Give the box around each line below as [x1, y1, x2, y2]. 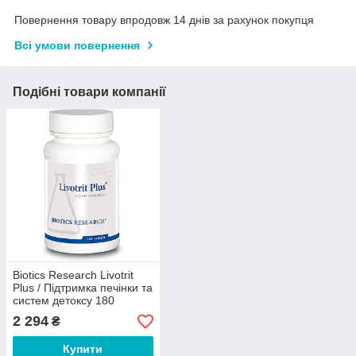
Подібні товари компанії [13, 84, 166, 99]
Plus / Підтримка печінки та [13, 281, 153, 295]
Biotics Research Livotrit [13, 269, 133, 282]
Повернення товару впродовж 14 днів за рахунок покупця [14, 13, 314, 26]
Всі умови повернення [14, 38, 140, 52]
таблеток [13, 307, 58, 320]
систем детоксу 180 [13, 294, 114, 308]
